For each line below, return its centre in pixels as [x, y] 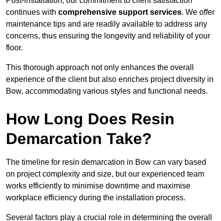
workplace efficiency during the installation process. [96, 198]
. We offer [198, 12]
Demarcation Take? [79, 139]
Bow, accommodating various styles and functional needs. [107, 91]
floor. [14, 48]
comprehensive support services [120, 12]
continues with [32, 12]
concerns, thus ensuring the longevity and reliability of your [108, 36]
